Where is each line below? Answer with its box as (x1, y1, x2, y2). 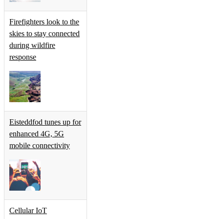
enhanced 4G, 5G (9, 130, 64, 138)
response (9, 53, 36, 62)
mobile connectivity (9, 141, 70, 150)
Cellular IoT (9, 206, 47, 215)
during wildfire (9, 41, 55, 50)
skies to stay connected (9, 29, 80, 38)
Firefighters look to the (9, 18, 79, 26)
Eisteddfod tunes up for (9, 118, 81, 127)
